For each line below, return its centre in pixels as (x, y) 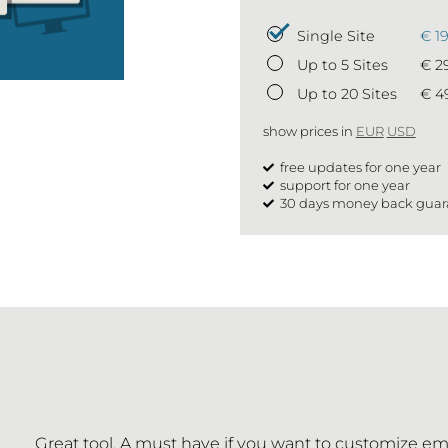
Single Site (335, 36)
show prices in (309, 131)
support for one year (343, 185)
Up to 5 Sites (342, 65)
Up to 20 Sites (346, 94)
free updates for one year (358, 167)
